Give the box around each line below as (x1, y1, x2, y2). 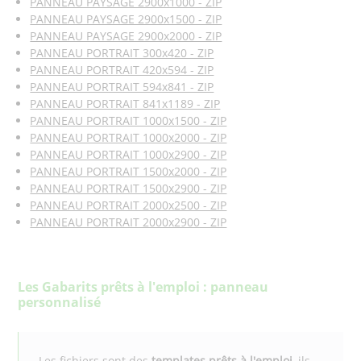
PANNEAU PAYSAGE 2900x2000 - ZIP (30, 28, 222, 44)
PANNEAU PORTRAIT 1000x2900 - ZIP (30, 147, 227, 162)
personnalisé (18, 293, 102, 311)
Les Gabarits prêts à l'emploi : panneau (18, 278, 269, 296)
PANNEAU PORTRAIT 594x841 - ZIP (30, 79, 214, 94)
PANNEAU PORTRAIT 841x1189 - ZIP (30, 96, 221, 111)
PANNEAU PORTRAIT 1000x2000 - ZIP (30, 130, 227, 145)
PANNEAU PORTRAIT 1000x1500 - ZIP (30, 113, 227, 128)
